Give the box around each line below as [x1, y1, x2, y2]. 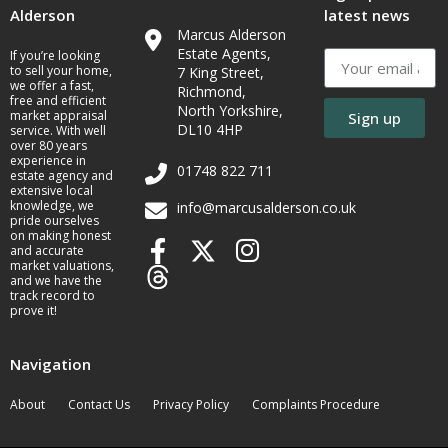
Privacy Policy [153, 396, 229, 414]
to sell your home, [10, 62, 112, 80]
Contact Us [68, 396, 130, 414]
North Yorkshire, [177, 101, 284, 121]
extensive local [10, 182, 93, 200]
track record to [10, 287, 95, 305]
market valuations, [10, 257, 114, 275]
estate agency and [10, 167, 113, 185]
